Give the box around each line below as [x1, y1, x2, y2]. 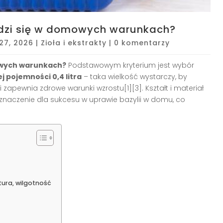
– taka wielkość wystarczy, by [82, 71, 187, 82]
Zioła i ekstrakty [41, 37, 107, 48]
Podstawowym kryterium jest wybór [66, 60, 194, 70]
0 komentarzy [114, 37, 170, 48]
